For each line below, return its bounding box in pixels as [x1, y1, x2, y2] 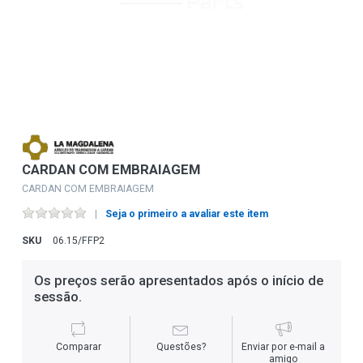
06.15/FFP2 [52, 234, 105, 246]
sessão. [33, 288, 82, 305]
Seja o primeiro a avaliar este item [105, 207, 268, 220]
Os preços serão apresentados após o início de [33, 271, 323, 288]
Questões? [156, 340, 206, 352]
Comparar [56, 340, 102, 352]
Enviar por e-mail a [241, 340, 326, 352]
